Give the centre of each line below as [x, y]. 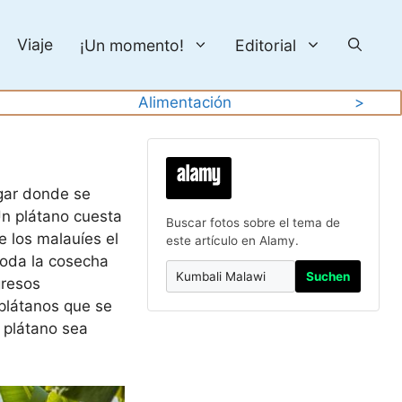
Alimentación [184, 102]
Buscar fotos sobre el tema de [253, 223]
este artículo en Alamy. [233, 240]
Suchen [328, 277]
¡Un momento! [131, 45]
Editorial [266, 45]
